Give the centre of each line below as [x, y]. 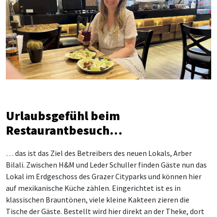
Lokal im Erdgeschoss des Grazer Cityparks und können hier [104, 177]
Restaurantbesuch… [64, 130]
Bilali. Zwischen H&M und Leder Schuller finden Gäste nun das [106, 165]
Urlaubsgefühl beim [63, 116]
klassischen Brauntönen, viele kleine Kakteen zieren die [98, 200]
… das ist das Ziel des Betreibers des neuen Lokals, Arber [99, 153]
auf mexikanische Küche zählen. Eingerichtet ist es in [93, 188]
